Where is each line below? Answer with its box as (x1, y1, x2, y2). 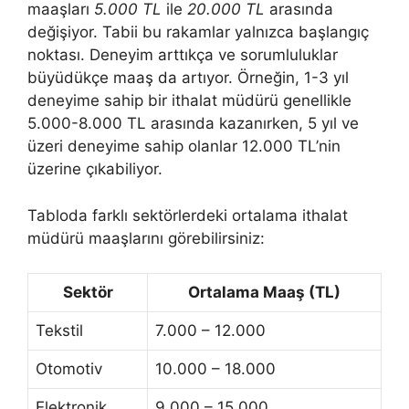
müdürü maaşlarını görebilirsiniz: (27, 228, 265, 247)
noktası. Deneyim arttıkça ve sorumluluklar (27, 46, 338, 65)
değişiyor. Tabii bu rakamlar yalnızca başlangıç (27, 23, 369, 42)
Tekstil (36, 321, 83, 341)
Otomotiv (36, 360, 102, 379)
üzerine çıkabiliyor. (27, 160, 163, 179)
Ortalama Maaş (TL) (188, 283, 341, 302)
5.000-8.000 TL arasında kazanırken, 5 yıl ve (27, 114, 359, 133)
